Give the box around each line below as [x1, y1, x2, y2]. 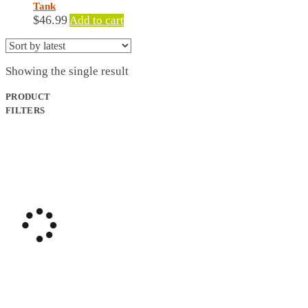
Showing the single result [5, 64, 129, 78]
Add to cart [69, 13, 124, 27]
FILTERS [5, 105, 45, 116]
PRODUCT [5, 91, 51, 102]
